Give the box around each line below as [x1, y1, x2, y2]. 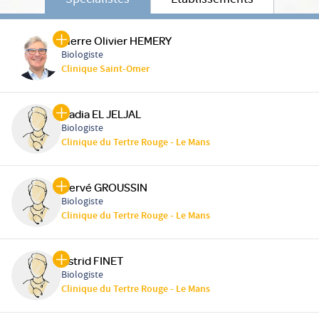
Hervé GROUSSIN [61, 180, 147, 195]
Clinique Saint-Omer [61, 62, 150, 78]
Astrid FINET [61, 253, 123, 268]
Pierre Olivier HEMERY [61, 33, 172, 48]
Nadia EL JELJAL [61, 107, 141, 122]
